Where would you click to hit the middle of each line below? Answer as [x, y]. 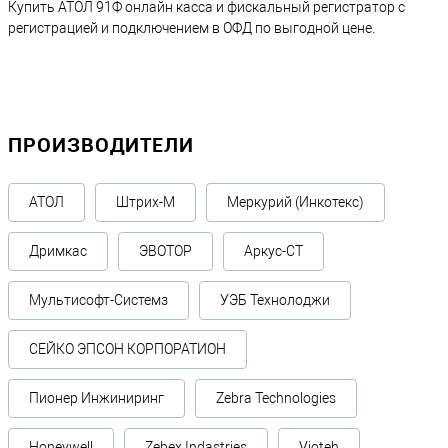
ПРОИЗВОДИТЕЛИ [101, 145]
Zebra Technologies [276, 398]
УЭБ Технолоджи [275, 300]
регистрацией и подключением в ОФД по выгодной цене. [191, 28]
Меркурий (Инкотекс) [295, 202]
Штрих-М [145, 202]
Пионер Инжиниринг [96, 398]
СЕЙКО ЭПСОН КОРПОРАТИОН [127, 349]
